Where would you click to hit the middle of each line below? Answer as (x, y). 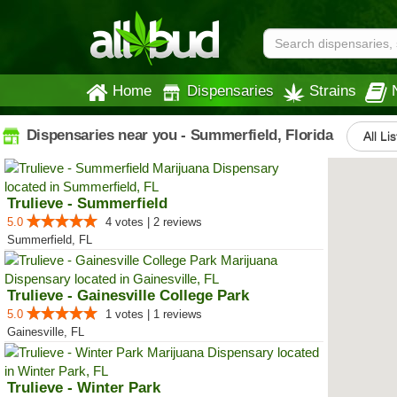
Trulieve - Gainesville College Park (128, 296)
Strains (333, 90)
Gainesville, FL (46, 332)
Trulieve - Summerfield (87, 203)
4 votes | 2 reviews (154, 222)
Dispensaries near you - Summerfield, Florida (178, 135)
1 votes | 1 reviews (154, 314)
